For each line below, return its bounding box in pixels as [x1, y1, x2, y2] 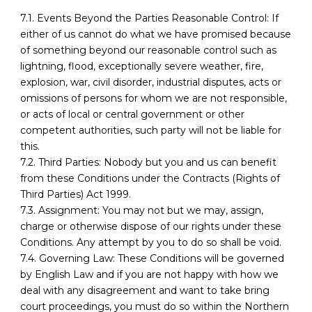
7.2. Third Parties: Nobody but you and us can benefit [20, 156, 276, 169]
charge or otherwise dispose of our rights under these [20, 220, 281, 233]
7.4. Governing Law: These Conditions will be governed [20, 252, 284, 265]
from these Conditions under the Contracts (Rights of [20, 172, 280, 185]
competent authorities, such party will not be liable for [20, 124, 281, 137]
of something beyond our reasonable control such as [20, 44, 276, 57]
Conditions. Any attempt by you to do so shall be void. [20, 236, 281, 249]
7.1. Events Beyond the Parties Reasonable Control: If [20, 12, 279, 25]
